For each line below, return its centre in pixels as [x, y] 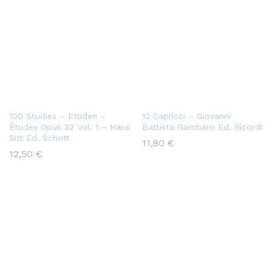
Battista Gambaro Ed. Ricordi [202, 127]
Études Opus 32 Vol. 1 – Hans [70, 127]
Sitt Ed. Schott [39, 138]
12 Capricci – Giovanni [186, 116]
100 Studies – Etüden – [57, 116]
